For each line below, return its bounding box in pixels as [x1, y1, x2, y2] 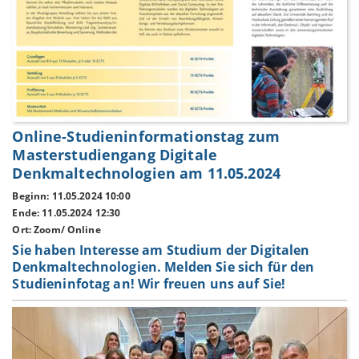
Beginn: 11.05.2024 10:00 [12, 189, 131, 204]
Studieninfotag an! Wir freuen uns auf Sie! [12, 275, 286, 293]
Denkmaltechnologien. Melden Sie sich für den [12, 258, 315, 276]
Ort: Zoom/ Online [12, 222, 101, 236]
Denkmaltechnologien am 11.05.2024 [12, 163, 281, 184]
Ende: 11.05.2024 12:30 [12, 205, 121, 220]
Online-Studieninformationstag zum [12, 127, 280, 147]
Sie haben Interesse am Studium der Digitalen [12, 241, 310, 260]
